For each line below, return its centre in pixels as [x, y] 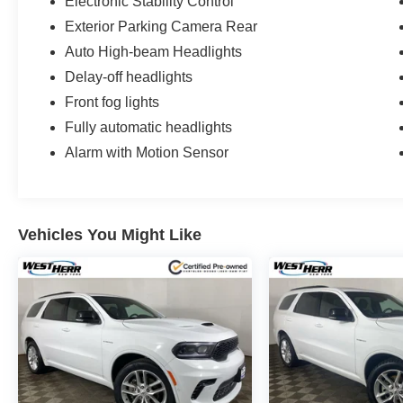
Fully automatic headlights [149, 127]
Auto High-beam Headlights [154, 51]
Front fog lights [112, 102]
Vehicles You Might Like [110, 234]
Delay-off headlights [129, 76]
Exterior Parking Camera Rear [161, 26]
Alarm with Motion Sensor [147, 152]
